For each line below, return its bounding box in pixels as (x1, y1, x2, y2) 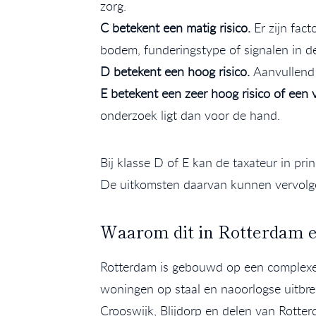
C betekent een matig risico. (100, 19, 250, 37)
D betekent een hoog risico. (100, 63, 253, 80)
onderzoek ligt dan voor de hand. (100, 107, 280, 124)
